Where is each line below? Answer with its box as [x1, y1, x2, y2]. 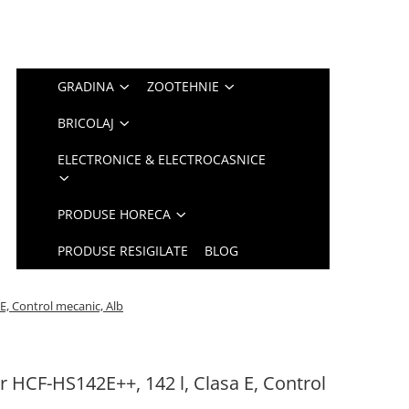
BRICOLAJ [58, 114, 115, 131]
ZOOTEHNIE [147, 78, 220, 95]
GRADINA [58, 78, 115, 95]
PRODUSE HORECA [58, 205, 172, 223]
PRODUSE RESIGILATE [58, 242, 189, 259]
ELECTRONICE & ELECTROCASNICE [58, 151, 267, 168]
